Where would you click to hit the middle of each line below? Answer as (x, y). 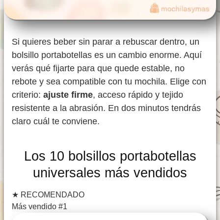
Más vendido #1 (40, 207)
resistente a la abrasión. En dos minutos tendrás (106, 108)
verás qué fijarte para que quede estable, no (98, 69)
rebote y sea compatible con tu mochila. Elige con (109, 82)
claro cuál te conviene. (56, 122)
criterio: (27, 95)
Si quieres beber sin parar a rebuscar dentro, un (106, 42)
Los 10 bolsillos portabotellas (110, 156)
